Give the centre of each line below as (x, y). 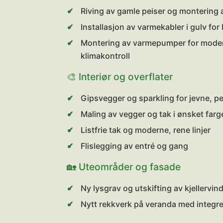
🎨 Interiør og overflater (120, 77)
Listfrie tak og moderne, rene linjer (146, 130)
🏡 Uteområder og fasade (124, 167)
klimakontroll (106, 56)
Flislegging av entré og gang (135, 146)
